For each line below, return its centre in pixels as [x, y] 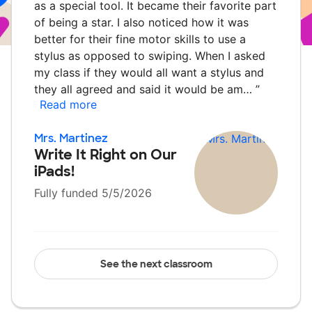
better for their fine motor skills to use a [140, 39]
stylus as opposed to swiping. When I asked [150, 56]
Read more [68, 104]
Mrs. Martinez [71, 138]
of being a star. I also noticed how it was [141, 22]
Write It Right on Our [106, 155]
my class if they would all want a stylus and [149, 72]
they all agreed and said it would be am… [145, 89]
